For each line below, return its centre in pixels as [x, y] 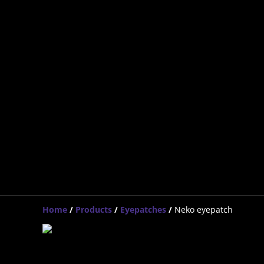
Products [94, 209]
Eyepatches [143, 209]
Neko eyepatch [204, 209]
